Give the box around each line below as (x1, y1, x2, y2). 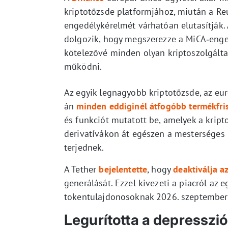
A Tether (64, 163, 99, 175)
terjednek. (64, 141, 104, 153)
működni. (64, 60, 102, 72)
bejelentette (99, 163, 148, 175)
